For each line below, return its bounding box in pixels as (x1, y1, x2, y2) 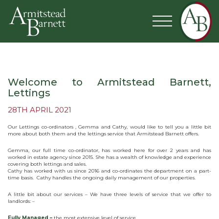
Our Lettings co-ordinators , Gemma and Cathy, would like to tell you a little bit (8, 124, 211, 130)
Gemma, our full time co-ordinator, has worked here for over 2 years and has (8, 147, 211, 153)
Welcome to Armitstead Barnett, (8, 76, 211, 88)
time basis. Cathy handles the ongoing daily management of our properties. (8, 175, 197, 181)
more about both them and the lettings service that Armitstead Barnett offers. (8, 131, 199, 137)
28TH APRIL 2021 (8, 105, 71, 114)
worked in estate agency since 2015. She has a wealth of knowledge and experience (8, 154, 211, 160)
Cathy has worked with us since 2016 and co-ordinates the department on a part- (8, 168, 211, 174)
